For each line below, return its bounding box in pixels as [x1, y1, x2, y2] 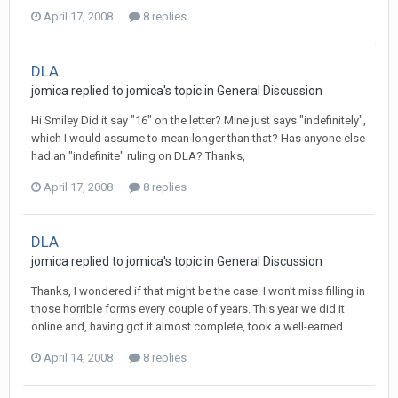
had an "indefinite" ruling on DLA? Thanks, [31, 149, 245, 163]
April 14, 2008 [44, 351, 113, 364]
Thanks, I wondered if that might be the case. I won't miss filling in [31, 284, 365, 298]
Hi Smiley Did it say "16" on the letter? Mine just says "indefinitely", [31, 114, 366, 127]
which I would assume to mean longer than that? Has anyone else [31, 131, 365, 145]
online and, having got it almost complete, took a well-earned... [31, 320, 351, 333]
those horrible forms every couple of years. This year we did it [31, 302, 345, 315]
